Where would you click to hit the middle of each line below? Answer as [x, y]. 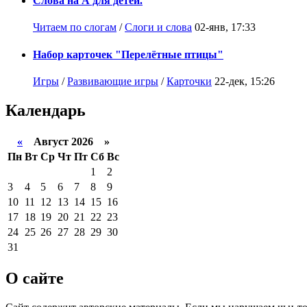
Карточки [189, 81]
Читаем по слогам [75, 27]
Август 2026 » [66, 141]
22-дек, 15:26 [245, 81]
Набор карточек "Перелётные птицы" [128, 54]
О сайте [35, 278]
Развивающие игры [113, 81]
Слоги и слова [158, 27]
